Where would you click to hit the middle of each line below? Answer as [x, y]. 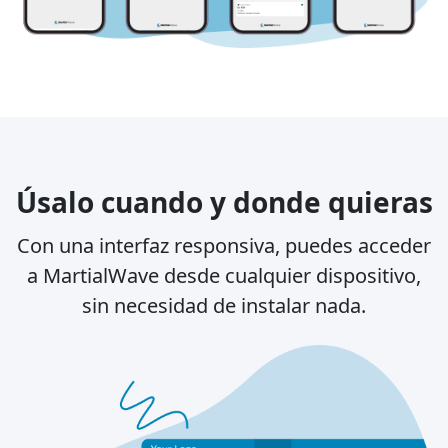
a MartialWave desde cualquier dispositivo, [224, 276]
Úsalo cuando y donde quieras [224, 202]
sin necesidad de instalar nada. [224, 306]
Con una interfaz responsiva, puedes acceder [224, 246]
